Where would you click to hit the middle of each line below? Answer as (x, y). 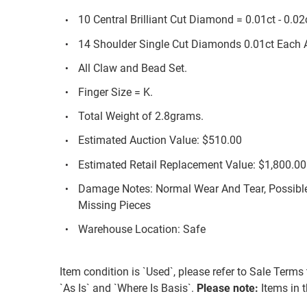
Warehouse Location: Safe (142, 229)
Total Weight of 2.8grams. (141, 116)
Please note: (228, 288)
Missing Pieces (115, 205)
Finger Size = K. (116, 93)
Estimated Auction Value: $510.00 (160, 140)
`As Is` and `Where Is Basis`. (128, 288)
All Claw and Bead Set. (133, 68)
